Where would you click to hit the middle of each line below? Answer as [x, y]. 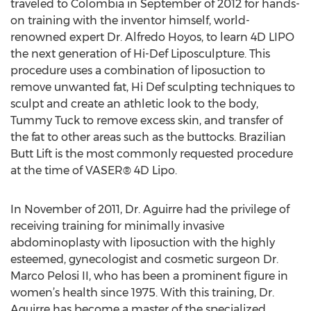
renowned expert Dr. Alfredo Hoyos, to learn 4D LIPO [152, 37]
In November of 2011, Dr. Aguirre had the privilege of [150, 209]
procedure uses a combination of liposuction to [138, 70]
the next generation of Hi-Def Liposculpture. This [140, 54]
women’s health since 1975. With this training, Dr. [142, 293]
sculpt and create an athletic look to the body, [134, 104]
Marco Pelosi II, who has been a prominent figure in [149, 276]
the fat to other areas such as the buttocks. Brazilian [148, 137]
